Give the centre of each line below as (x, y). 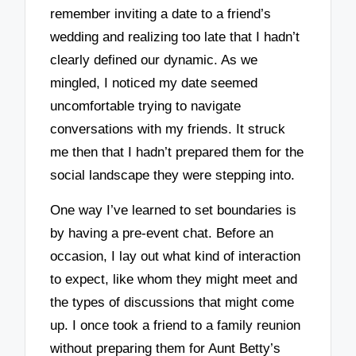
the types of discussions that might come (172, 303)
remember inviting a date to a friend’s (161, 14)
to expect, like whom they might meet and (174, 280)
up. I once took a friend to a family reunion (176, 326)
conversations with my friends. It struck (168, 129)
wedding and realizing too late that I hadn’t (175, 37)
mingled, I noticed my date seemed (154, 83)
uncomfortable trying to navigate (146, 106)
